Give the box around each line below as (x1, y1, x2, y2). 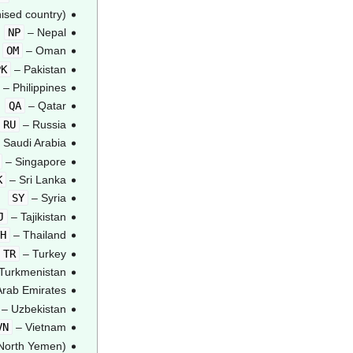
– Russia (19, 117, 66, 131)
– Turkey (19, 247, 66, 260)
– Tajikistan (7, 210, 66, 223)
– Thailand (9, 229, 66, 242)
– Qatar (24, 99, 66, 113)
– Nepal (24, 25, 66, 39)
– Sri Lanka (6, 173, 66, 187)
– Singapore (2, 154, 66, 168)
